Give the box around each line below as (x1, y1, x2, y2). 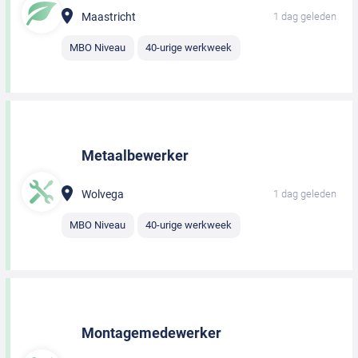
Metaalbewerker (82, 147, 189, 164)
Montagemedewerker (82, 324, 221, 342)
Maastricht (82, 10, 136, 23)
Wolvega (82, 188, 124, 201)
